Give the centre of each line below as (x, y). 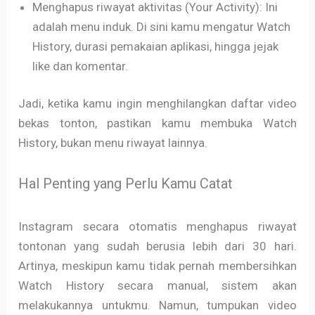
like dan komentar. (81, 66)
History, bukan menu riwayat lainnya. (113, 143)
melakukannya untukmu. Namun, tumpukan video (157, 305)
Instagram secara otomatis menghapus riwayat (157, 226)
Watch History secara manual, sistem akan (157, 285)
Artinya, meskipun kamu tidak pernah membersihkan (157, 265)
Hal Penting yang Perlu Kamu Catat (126, 183)
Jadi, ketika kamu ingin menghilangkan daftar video (157, 104)
